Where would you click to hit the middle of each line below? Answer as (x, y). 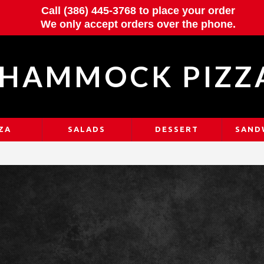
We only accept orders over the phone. (138, 24)
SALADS (87, 129)
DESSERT (176, 129)
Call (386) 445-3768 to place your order (138, 11)
